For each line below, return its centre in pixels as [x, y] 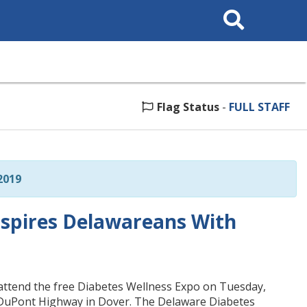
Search [231, 9]
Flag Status [188, 107]
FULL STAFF [259, 107]
